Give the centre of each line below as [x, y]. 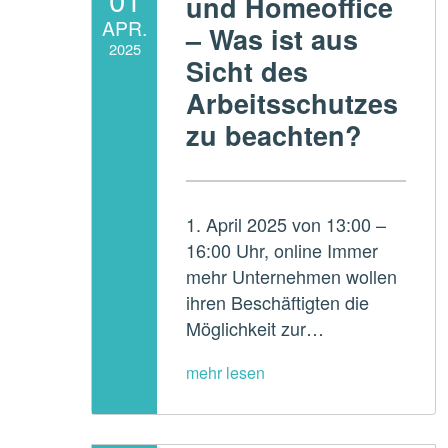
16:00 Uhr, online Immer [282, 250]
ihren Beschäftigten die [278, 302]
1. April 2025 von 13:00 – [286, 224]
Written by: [103, 93]
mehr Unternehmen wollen [292, 276]
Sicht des [247, 70]
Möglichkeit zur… [255, 328]
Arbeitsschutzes [292, 102]
